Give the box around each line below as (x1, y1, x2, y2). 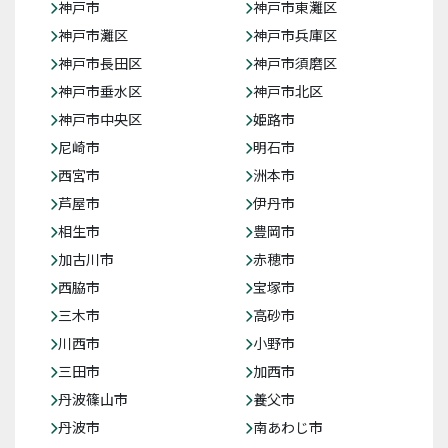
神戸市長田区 (58, 53, 142, 73)
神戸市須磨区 (253, 53, 337, 73)
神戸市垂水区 (58, 81, 142, 101)
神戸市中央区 (58, 109, 142, 129)
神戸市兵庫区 (253, 25, 337, 45)
